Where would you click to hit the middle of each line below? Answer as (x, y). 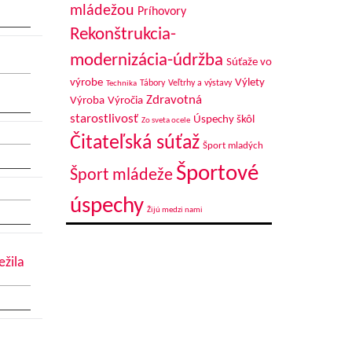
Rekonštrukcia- (123, 35)
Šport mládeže (121, 176)
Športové (217, 174)
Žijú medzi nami (174, 210)
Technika (121, 84)
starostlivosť (104, 119)
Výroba (87, 101)
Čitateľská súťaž (134, 143)
